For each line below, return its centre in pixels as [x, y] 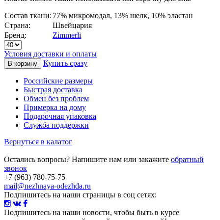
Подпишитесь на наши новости [57, 212]
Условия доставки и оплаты [50, 54]
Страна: [17, 25]
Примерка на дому [55, 107]
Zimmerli [67, 35]
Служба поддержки [56, 125]
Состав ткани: [28, 15]
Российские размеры [58, 81]
